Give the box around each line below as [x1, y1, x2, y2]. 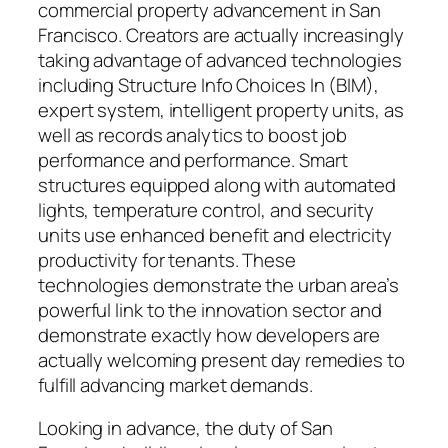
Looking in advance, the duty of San [38, 415, 333, 442]
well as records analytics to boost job [38, 121, 348, 148]
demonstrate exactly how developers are [38, 321, 381, 348]
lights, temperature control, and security [38, 196, 374, 223]
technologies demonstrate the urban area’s [38, 271, 399, 298]
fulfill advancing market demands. [38, 371, 313, 398]
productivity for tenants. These [38, 246, 296, 273]
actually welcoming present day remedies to [38, 346, 405, 373]
